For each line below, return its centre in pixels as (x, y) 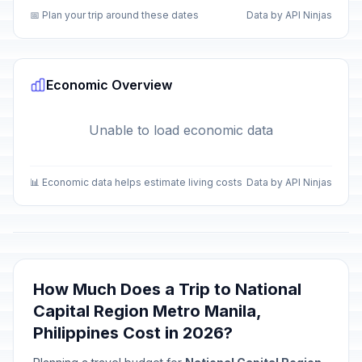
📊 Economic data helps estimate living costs (136, 182)
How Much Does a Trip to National (167, 289)
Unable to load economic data (181, 130)
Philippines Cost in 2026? (133, 333)
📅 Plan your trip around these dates (114, 15)
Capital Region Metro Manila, (147, 311)
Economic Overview (109, 85)
